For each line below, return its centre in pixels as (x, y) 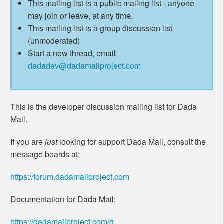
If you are (28, 142)
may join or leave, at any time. (80, 16)
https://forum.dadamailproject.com (70, 177)
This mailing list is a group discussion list (100, 28)
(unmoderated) (54, 41)
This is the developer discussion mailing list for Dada (104, 107)
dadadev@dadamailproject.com (84, 66)
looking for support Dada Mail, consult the (132, 142)
